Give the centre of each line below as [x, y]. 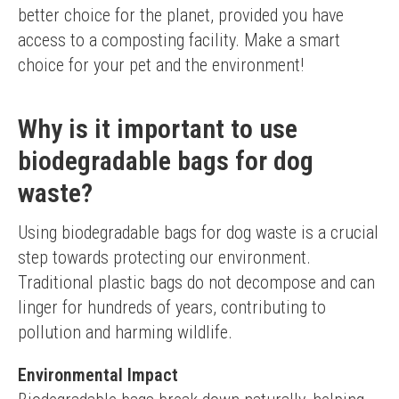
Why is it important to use [158, 129]
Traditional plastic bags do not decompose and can [196, 282]
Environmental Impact [98, 375]
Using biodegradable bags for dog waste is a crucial [198, 232]
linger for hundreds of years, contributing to [172, 307]
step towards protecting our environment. [164, 257]
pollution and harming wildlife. [125, 332]
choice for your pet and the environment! [161, 65]
